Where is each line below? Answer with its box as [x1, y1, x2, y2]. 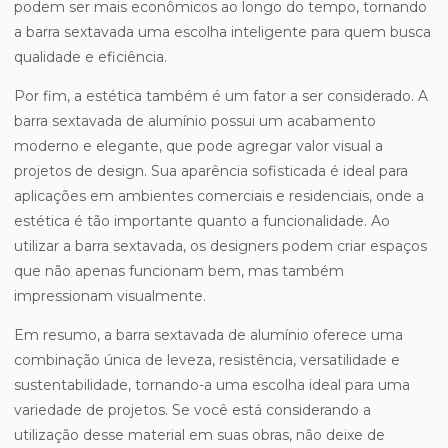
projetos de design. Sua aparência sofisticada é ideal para [14, 162, 408, 181]
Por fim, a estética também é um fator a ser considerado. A [14, 87, 428, 106]
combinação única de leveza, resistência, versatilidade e [14, 351, 400, 370]
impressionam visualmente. [14, 287, 206, 306]
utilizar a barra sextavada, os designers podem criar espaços [14, 237, 427, 256]
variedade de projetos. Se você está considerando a [14, 401, 371, 420]
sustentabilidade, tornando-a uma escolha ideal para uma [14, 376, 410, 395]
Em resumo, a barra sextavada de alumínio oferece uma [14, 326, 403, 345]
